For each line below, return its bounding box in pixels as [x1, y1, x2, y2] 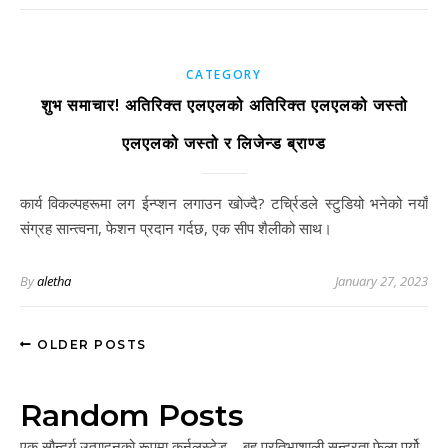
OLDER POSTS [32, 337, 147, 352]
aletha [37, 272, 71, 290]
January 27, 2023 [335, 272, 428, 290]
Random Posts [20, 397, 244, 434]
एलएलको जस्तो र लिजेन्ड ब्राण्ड [122, 134, 326, 153]
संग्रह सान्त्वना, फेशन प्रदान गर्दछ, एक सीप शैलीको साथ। [20, 218, 332, 238]
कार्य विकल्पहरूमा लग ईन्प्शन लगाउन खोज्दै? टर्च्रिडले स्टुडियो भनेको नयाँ [20, 193, 34, 213]
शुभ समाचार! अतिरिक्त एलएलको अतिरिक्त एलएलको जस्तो [40, 96, 408, 115]
